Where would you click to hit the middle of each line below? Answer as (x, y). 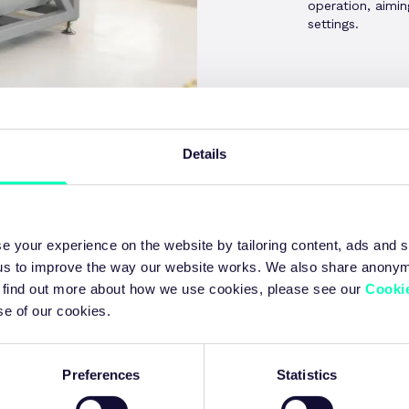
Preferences (101, 374)
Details (204, 153)
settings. (334, 24)
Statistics (307, 374)
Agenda (204, 236)
